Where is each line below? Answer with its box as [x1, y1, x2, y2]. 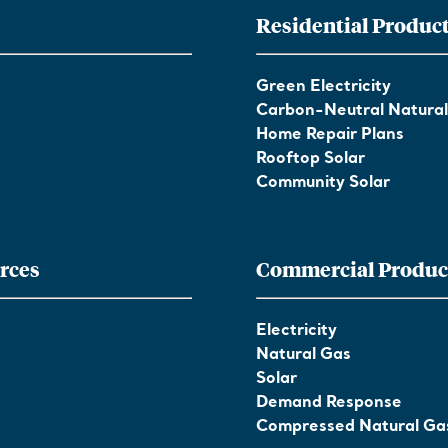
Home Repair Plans [256, 126, 404, 144]
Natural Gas [256, 346, 351, 364]
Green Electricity [256, 78, 391, 96]
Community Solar [256, 174, 390, 192]
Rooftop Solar [256, 150, 365, 168]
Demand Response [256, 394, 402, 412]
